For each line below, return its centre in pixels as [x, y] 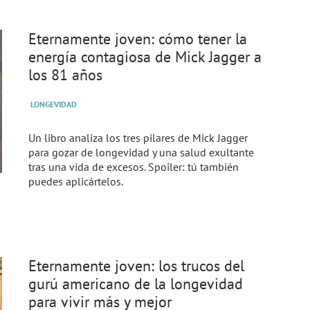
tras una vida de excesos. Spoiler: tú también [133, 167]
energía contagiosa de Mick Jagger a [145, 57]
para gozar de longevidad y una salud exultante [141, 153]
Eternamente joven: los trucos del [136, 266]
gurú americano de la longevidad [135, 284]
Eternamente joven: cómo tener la [137, 39]
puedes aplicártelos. [75, 182]
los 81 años [65, 75]
